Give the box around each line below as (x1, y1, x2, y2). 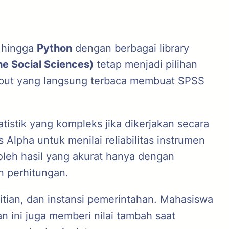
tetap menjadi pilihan (94, 58, 197, 71)
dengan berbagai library (72, 42, 189, 54)
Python (37, 42, 72, 54)
